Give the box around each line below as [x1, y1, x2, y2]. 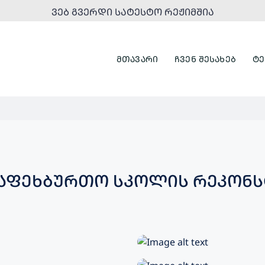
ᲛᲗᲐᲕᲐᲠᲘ [116, 53, 159, 64]
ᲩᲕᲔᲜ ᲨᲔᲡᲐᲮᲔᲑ [174, 53, 236, 64]
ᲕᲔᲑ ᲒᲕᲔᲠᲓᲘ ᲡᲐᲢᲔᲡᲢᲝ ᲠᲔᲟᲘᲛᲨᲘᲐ [51, 5, 214, 18]
